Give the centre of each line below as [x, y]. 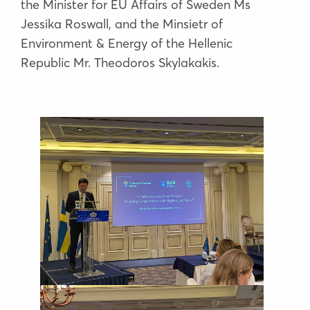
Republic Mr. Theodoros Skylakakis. [120, 63]
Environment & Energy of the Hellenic [127, 43]
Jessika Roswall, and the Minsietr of [122, 24]
